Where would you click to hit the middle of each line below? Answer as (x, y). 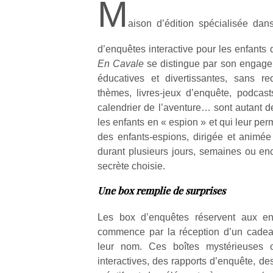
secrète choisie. (131, 166)
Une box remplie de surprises (161, 190)
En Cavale (121, 64)
